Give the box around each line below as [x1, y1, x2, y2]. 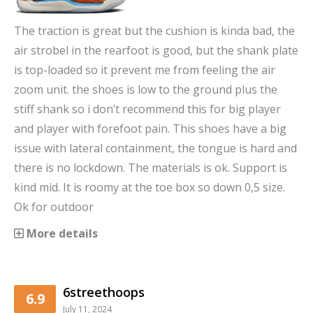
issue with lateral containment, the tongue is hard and [14, 140, 297, 156]
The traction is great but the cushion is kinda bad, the [14, 22, 295, 38]
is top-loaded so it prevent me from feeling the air [14, 61, 275, 78]
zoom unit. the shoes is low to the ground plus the [14, 81, 277, 97]
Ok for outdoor [14, 198, 94, 214]
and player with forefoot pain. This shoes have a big [14, 120, 286, 136]
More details [24, 225, 98, 241]
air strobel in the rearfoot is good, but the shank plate [14, 42, 298, 58]
